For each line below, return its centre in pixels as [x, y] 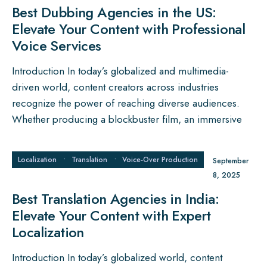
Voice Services [57, 46]
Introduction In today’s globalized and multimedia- [120, 71]
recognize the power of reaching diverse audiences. [126, 103]
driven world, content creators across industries [115, 87]
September [231, 161]
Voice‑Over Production [160, 160]
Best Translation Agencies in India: [115, 199]
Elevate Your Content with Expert [111, 216]
